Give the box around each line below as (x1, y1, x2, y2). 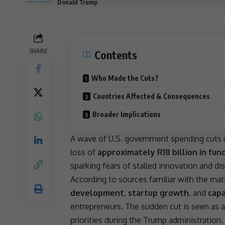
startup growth (128, 188, 189, 198)
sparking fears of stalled (70, 161, 159, 171)
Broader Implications (92, 110, 161, 119)
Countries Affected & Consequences (93, 92, 210, 101)
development (70, 188, 124, 198)
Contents (94, 48, 137, 62)
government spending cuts (125, 134, 221, 144)
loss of (70, 147, 97, 158)
